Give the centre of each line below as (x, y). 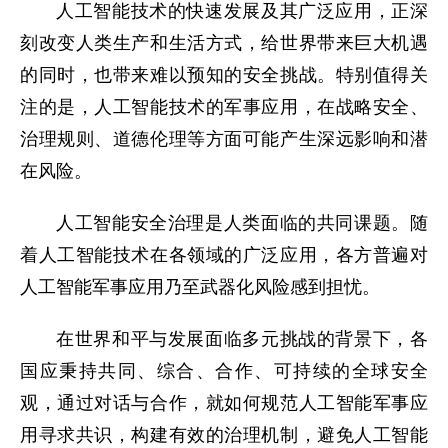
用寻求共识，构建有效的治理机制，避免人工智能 (224, 435)
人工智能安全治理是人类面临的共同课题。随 (242, 223)
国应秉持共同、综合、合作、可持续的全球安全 (224, 371)
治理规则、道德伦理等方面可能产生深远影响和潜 (224, 139)
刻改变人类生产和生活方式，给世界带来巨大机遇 (224, 43)
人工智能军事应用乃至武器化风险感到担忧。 (200, 287)
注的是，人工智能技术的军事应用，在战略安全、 (224, 107)
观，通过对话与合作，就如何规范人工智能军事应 (224, 403)
